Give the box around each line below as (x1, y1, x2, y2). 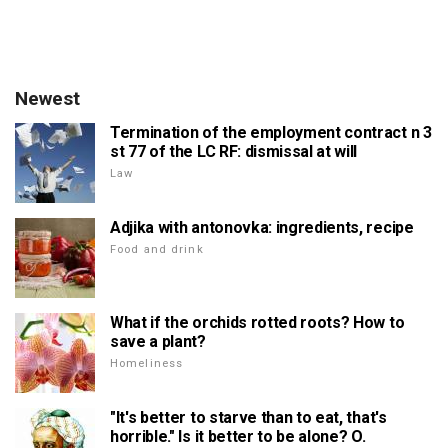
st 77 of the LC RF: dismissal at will (110, 142, 358, 161)
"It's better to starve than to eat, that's (110, 408, 387, 427)
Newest (15, 87, 80, 110)
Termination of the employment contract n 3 (110, 123, 432, 142)
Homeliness (110, 357, 184, 370)
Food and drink (110, 243, 204, 256)
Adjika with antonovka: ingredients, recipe (110, 218, 414, 237)
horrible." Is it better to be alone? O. (110, 427, 366, 446)
